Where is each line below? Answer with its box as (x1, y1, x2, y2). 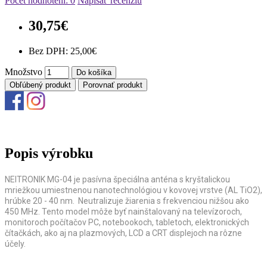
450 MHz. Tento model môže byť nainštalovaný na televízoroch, (5, 207, 242, 217)
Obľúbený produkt (10, 80, 71, 89)
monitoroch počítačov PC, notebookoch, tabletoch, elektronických (5, 218, 249, 228)
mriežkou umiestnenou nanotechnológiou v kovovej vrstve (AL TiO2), (5, 185, 262, 195)
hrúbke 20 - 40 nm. (5, 196, 76, 206)
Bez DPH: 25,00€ (29, 45, 97, 56)
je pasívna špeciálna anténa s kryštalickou (74, 175, 230, 185)
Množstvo (5, 66, 42, 77)
